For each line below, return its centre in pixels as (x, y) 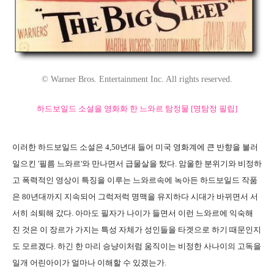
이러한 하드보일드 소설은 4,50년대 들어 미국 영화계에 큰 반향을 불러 (135, 147)
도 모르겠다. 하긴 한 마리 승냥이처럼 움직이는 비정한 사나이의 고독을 (137, 246)
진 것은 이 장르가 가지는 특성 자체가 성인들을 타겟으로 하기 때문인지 (137, 229)
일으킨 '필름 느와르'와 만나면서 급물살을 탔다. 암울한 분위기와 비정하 (137, 163)
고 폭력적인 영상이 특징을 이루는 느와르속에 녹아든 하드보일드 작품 (135, 180)
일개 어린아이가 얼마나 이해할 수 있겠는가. (89, 262)
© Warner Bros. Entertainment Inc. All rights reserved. (137, 79)
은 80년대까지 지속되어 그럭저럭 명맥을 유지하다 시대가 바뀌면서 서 (135, 196)
